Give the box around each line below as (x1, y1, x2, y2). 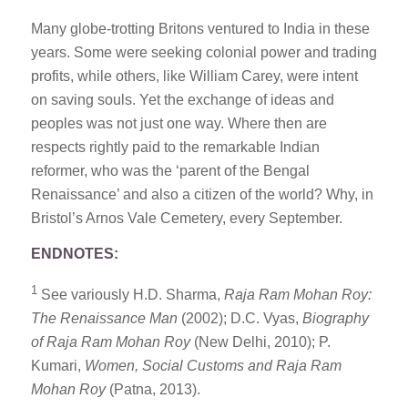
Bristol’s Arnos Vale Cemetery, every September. (30, 209, 342, 226)
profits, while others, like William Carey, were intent (30, 67, 358, 84)
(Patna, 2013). (108, 382, 200, 398)
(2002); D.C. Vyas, (177, 311, 302, 327)
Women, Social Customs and (84, 358, 272, 374)
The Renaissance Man (30, 311, 178, 327)
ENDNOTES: (30, 246, 118, 262)
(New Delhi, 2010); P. (189, 334, 331, 351)
